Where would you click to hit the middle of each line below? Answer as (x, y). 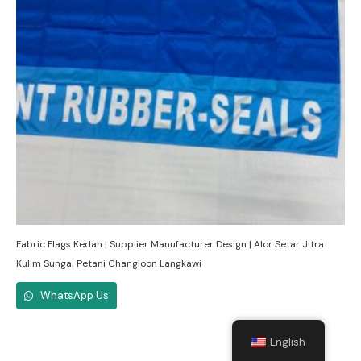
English (288, 342)
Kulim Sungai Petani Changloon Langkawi (109, 263)
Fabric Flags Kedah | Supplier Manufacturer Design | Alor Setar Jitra (170, 244)
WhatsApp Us (73, 295)
